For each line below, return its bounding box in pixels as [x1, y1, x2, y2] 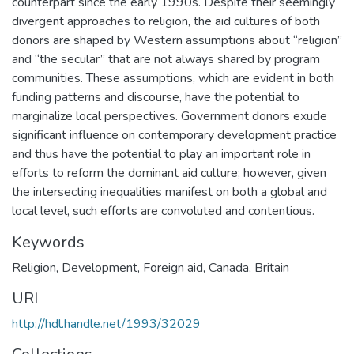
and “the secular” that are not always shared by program [12, 51, 320, 68]
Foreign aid [143, 259, 203, 277]
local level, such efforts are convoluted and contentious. [12, 202, 314, 220]
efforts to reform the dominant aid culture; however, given [12, 164, 326, 182]
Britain [254, 259, 289, 277]
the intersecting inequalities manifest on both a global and [12, 183, 327, 201]
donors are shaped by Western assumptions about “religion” [12, 32, 342, 49]
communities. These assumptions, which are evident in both [12, 70, 334, 87]
